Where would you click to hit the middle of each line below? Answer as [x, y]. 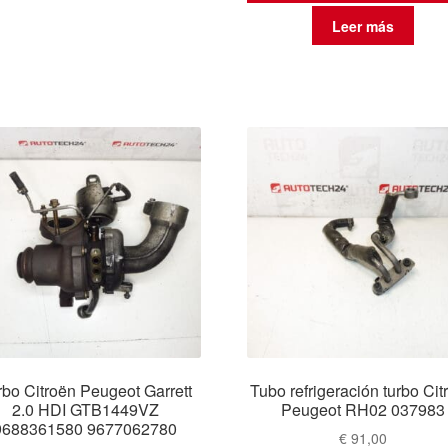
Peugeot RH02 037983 [362, 409]
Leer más [362, 25]
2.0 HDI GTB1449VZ [85, 409]
